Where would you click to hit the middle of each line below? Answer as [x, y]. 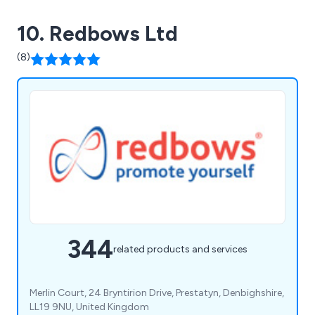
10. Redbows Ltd [97, 33]
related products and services [180, 250]
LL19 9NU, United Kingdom [89, 307]
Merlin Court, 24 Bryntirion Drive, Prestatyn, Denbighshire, [157, 292]
